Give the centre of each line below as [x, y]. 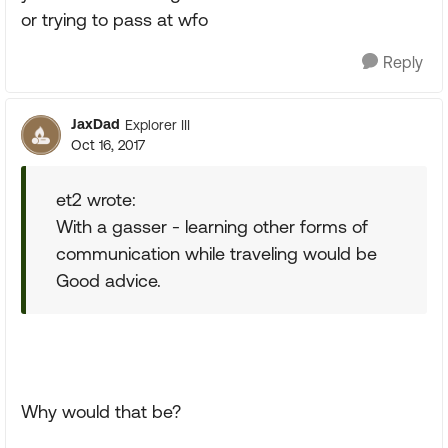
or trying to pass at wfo [114, 19]
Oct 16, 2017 [108, 145]
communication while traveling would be [216, 253]
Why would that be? [101, 411]
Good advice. [108, 280]
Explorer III [157, 124]
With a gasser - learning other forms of [212, 226]
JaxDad [95, 124]
